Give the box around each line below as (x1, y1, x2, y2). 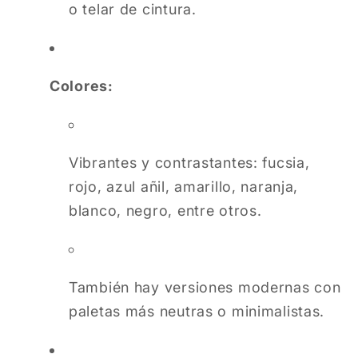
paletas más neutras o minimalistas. (69, 303, 325, 320)
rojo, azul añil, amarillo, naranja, (69, 178, 299, 196)
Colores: (50, 78, 113, 95)
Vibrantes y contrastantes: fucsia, (69, 154, 310, 172)
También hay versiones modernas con (69, 279, 341, 296)
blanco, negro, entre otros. (69, 202, 262, 220)
